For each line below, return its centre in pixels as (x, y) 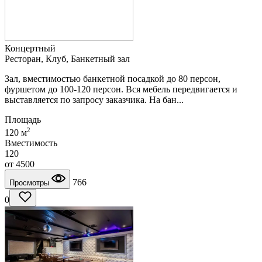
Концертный (30, 48)
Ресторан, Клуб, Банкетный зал (67, 58)
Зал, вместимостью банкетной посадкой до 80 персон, (113, 78)
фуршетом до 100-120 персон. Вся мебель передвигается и (121, 89)
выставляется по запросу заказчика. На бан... (94, 99)
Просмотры (30, 183)
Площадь (23, 119)
